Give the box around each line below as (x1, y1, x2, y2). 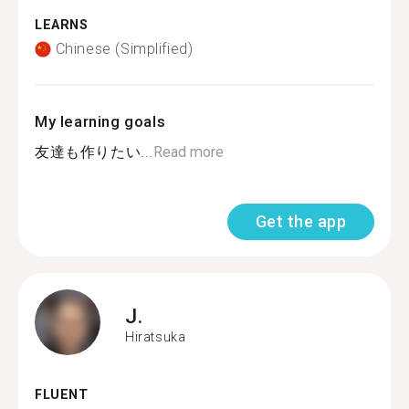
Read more (153, 143, 224, 161)
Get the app (255, 212, 346, 231)
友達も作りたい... (35, 143, 153, 161)
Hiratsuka (125, 329, 186, 344)
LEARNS (35, 16, 89, 33)
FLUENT (35, 387, 89, 403)
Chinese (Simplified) (55, 40, 194, 58)
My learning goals (35, 112, 166, 131)
